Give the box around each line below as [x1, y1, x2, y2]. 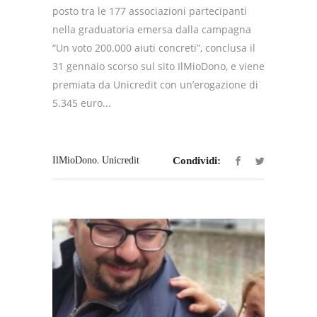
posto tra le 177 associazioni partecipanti [52, 4, 247, 18]
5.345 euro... [52, 96, 111, 110]
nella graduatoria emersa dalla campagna [52, 22, 251, 36]
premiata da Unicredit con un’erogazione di [52, 77, 258, 91]
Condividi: [173, 155, 221, 167]
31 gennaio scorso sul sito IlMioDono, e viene [52, 59, 265, 73]
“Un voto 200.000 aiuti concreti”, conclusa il [52, 40, 255, 54]
